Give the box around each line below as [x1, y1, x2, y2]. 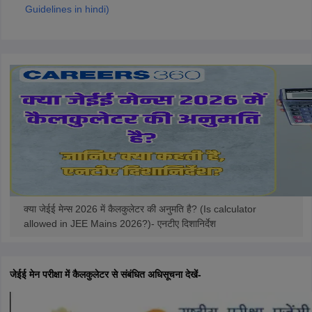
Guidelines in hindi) [24, 3, 109, 15]
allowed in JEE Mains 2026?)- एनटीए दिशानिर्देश [23, 218, 216, 229]
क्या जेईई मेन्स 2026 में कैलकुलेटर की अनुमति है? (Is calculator [23, 203, 256, 214]
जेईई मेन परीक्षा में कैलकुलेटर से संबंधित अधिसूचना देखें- [9, 269, 201, 280]
